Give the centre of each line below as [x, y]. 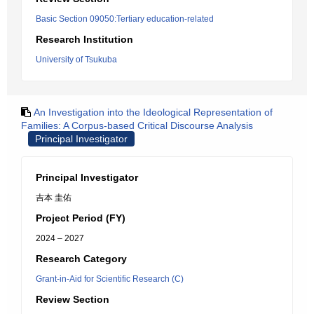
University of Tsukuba [76, 60]
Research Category [81, 259]
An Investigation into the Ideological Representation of [153, 112]
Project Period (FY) [81, 218]
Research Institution [84, 39]
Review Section [73, 299]
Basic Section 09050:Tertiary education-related [125, 19]
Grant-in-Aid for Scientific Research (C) [110, 279]
